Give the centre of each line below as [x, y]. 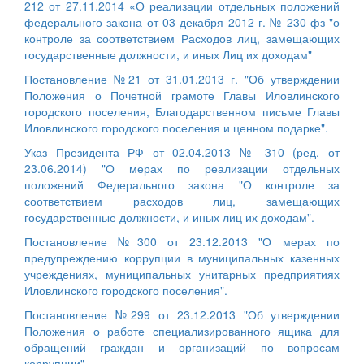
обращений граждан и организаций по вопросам [182, 347]
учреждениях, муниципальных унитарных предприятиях [182, 273]
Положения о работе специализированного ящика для [182, 330]
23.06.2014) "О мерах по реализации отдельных [182, 168]
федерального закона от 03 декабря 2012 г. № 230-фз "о [182, 22]
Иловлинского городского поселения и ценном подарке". [176, 127]
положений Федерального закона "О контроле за [182, 184]
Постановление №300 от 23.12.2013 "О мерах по [182, 241]
